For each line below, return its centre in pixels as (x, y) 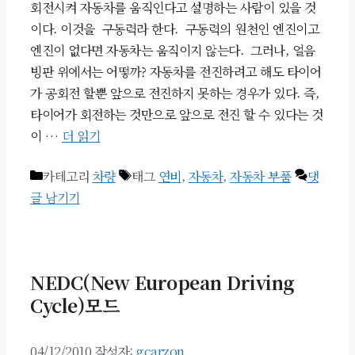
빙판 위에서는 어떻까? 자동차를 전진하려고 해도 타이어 (176, 72)
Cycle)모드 (74, 306)
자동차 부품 (260, 177)
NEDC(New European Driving (162, 283)
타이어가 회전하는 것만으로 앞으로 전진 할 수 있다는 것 (177, 115)
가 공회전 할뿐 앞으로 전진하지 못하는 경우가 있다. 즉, (174, 94)
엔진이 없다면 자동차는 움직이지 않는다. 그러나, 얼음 (173, 51)
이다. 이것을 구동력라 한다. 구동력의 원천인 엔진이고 (174, 29)
